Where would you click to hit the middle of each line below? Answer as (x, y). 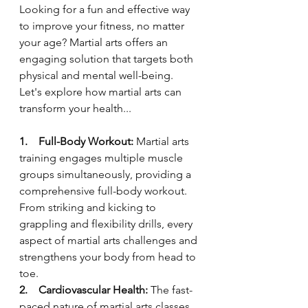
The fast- (170, 290)
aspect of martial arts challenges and (110, 240)
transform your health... (75, 108)
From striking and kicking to (89, 207)
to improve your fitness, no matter (103, 26)
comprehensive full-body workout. (104, 191)
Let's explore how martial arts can (102, 92)
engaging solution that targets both (108, 59)
